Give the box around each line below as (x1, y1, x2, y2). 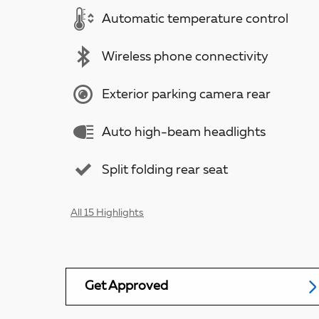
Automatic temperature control (102, 12, 288, 26)
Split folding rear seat (102, 163, 228, 177)
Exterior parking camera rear (102, 88, 271, 101)
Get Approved (85, 280, 168, 293)
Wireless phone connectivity (102, 50, 268, 63)
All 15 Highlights (70, 209, 144, 218)
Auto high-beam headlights (102, 125, 266, 139)
